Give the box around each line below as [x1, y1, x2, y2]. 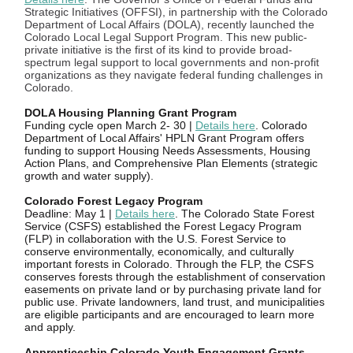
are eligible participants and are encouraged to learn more [24, 308, 314, 321]
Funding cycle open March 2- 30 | [24, 119, 195, 132]
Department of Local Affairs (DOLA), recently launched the [24, 18, 314, 31]
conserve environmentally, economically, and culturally [24, 245, 294, 258]
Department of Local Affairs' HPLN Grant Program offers [24, 132, 304, 144]
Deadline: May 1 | [24, 207, 115, 220]
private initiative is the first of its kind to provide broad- [24, 43, 292, 56]
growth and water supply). [24, 169, 154, 182]
